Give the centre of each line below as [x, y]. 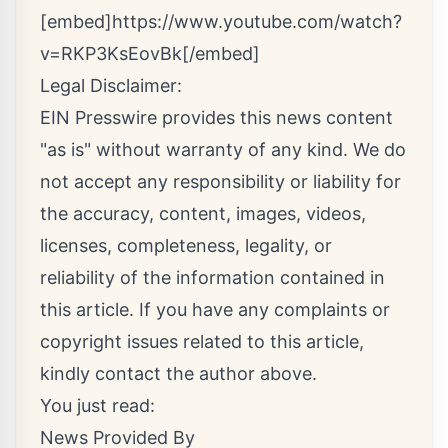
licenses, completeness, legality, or [186, 245]
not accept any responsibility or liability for [220, 181]
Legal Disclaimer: [111, 85]
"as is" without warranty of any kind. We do [223, 149]
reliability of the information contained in [212, 277]
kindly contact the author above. [178, 373]
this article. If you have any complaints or [215, 309]
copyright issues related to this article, [202, 341]
